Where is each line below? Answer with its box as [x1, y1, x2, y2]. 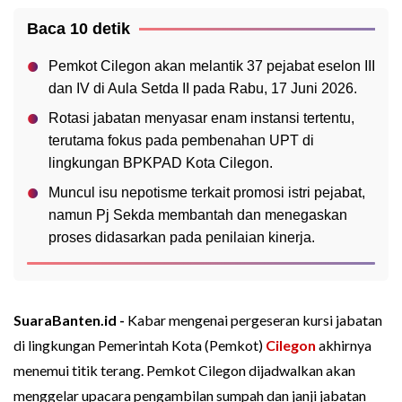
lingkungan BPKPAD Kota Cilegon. [48, 155, 273, 171]
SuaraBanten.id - [13, 311, 127, 329]
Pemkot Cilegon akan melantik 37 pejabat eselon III [48, 58, 375, 74]
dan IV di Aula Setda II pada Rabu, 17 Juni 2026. [48, 81, 357, 97]
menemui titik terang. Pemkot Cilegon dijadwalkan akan [13, 362, 355, 380]
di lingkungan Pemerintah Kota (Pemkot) [13, 336, 266, 354]
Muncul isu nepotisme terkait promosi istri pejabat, [48, 185, 365, 201]
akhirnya [316, 336, 371, 354]
